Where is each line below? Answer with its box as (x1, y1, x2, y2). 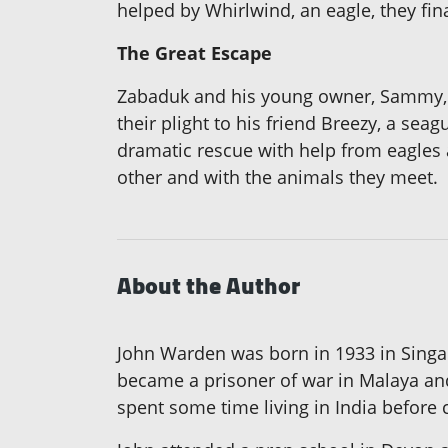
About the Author (117, 263, 300, 309)
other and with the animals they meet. (117, 165, 438, 190)
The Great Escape (117, 41, 272, 66)
